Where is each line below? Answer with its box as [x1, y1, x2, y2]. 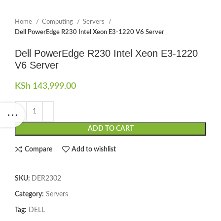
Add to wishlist [72, 146, 116, 153]
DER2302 [32, 175, 61, 182]
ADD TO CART [87, 125, 134, 132]
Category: [15, 191, 44, 198]
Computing [42, 18, 74, 25]
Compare [24, 146, 52, 153]
